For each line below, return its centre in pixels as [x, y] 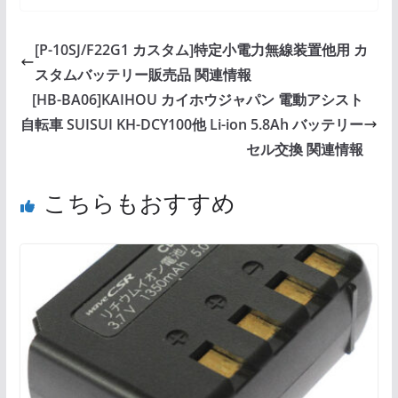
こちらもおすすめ [139, 203]
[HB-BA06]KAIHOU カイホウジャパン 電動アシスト [198, 100]
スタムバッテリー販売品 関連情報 [143, 75]
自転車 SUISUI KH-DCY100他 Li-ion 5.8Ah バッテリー [192, 125]
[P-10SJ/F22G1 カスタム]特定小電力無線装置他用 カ [201, 50]
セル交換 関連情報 [305, 150]
